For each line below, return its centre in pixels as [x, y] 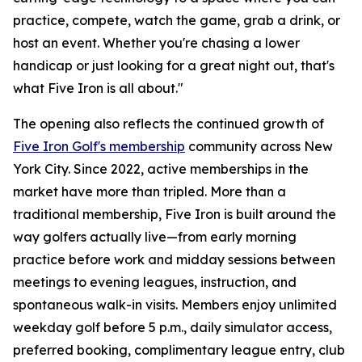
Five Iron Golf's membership [99, 146]
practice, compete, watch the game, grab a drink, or [177, 20]
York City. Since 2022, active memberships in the [161, 169]
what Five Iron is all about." [98, 88]
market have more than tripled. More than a [149, 192]
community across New [259, 146]
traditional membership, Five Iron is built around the [175, 214]
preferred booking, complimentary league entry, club [179, 350]
